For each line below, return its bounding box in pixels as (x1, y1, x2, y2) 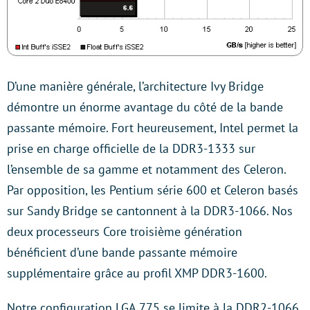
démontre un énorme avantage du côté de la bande (7, 99, 283, 116)
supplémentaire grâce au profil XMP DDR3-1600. (7, 265, 267, 282)
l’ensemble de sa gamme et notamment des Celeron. (7, 161, 286, 178)
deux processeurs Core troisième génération (7, 224, 242, 240)
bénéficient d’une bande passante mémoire (7, 244, 237, 261)
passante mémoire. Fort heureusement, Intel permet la (7, 120, 298, 136)
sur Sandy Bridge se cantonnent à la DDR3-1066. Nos (7, 203, 293, 219)
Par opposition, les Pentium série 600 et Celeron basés (7, 182, 298, 199)
